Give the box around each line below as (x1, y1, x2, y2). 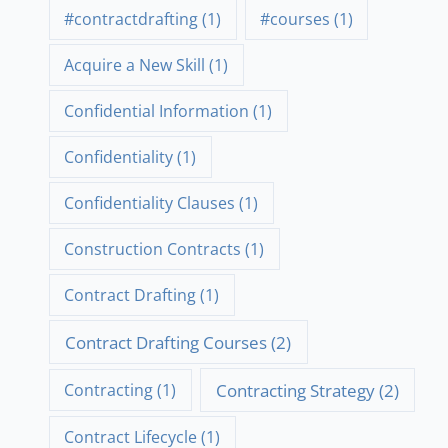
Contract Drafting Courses (65, 330, 268, 354)
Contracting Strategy (216, 378, 376, 402)
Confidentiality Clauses (64, 191, 236, 214)
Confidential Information (64, 99, 250, 122)
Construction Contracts (64, 237, 242, 260)
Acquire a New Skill (64, 53, 206, 76)
